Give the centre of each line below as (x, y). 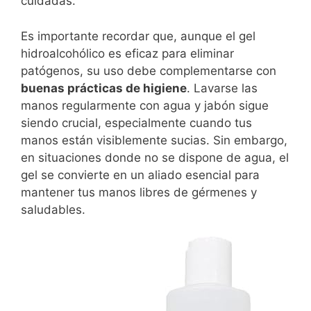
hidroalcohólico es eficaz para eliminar (127, 53)
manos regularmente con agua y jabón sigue (145, 105)
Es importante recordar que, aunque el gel (138, 36)
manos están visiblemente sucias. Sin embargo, (154, 140)
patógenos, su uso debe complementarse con (149, 70)
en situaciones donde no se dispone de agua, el (155, 157)
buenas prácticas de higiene (104, 88)
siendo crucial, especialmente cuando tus (136, 123)
